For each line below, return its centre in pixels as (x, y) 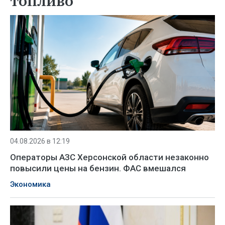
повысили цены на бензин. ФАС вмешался (98, 168)
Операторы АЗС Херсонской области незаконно (109, 157)
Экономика (30, 184)
